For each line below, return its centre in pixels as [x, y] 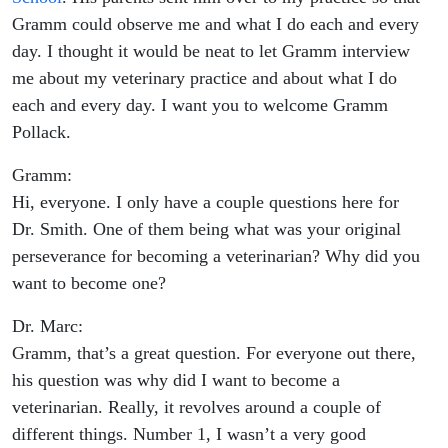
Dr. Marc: [47, 326]
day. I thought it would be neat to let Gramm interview [211, 51]
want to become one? [89, 283]
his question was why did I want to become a [176, 380]
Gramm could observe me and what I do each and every [215, 24]
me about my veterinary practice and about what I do [204, 78]
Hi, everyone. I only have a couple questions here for [205, 202]
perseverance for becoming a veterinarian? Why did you [216, 256]
